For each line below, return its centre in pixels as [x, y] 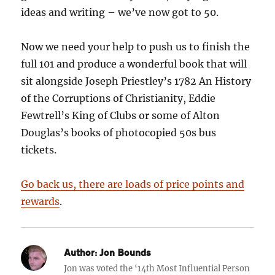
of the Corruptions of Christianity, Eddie [118, 99]
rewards [41, 202]
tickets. [39, 150]
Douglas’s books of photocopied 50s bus [119, 133]
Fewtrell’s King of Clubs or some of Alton [121, 116]
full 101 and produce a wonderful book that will [134, 64]
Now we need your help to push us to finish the [136, 47]
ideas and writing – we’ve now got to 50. [120, 13]
